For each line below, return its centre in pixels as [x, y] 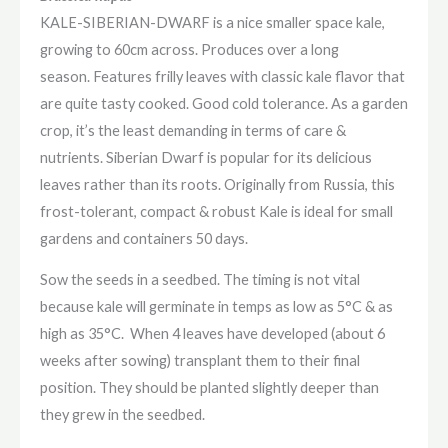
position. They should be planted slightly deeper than [209, 388]
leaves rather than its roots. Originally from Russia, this [217, 184]
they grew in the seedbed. [122, 415]
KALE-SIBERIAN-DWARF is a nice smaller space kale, [212, 22]
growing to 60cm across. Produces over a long [189, 49]
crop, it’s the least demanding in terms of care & [193, 130]
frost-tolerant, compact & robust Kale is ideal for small [216, 211]
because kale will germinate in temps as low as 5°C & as [216, 307]
